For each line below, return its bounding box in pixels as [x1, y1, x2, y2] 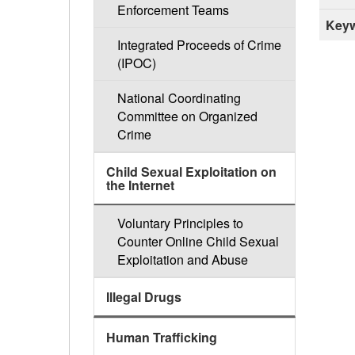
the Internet [106, 176, 174, 195]
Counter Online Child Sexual [116, 232, 279, 251]
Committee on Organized [116, 107, 258, 126]
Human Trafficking [106, 328, 217, 347]
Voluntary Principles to [116, 214, 243, 233]
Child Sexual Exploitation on [106, 162, 277, 181]
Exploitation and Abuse [116, 250, 248, 269]
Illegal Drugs [106, 288, 181, 307]
